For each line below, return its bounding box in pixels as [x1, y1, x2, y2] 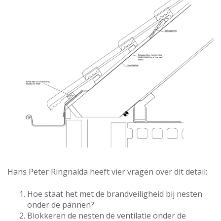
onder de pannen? [27, 199, 94, 210]
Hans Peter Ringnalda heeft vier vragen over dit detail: [7, 166, 207, 178]
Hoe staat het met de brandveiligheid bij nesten [27, 188, 202, 199]
